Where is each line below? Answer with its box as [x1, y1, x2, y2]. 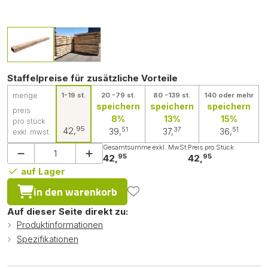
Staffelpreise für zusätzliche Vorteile [7, 72, 178, 84]
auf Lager [18, 165, 65, 177]
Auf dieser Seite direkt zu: [7, 205, 128, 217]
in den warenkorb [33, 183, 117, 200]
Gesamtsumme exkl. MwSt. [103, 142, 188, 151]
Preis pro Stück [188, 142, 234, 151]
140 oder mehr [204, 90, 254, 99]
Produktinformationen [17, 218, 103, 230]
